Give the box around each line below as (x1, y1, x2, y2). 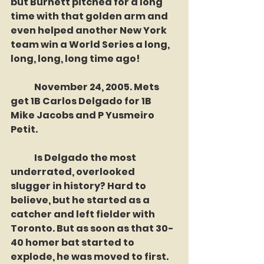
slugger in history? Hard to (11, 179, 148, 193)
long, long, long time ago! (11, 52, 141, 66)
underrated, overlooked (11, 165, 137, 179)
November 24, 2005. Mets (11, 80, 34, 94)
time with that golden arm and (11, 9, 170, 24)
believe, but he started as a (11, 193, 151, 207)
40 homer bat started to (11, 236, 136, 250)
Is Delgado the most (11, 151, 34, 165)
